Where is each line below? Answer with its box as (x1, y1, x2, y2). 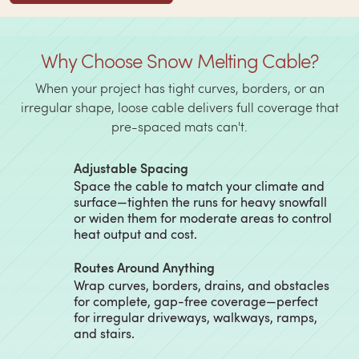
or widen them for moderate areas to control (74, 208, 332, 227)
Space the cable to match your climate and (74, 176, 325, 195)
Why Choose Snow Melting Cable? (40, 46, 319, 74)
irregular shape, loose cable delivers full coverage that (20, 98, 339, 115)
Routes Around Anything (74, 257, 215, 276)
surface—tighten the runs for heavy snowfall (74, 192, 327, 211)
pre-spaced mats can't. (111, 117, 248, 135)
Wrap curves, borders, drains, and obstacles (74, 276, 329, 294)
